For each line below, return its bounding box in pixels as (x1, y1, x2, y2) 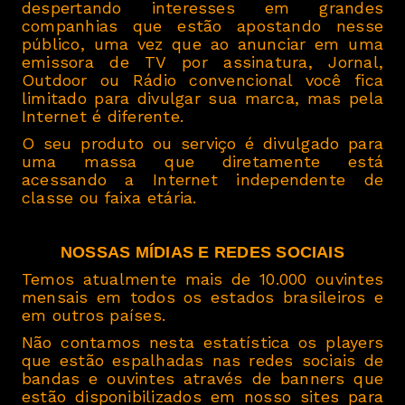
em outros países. (22, 306, 166, 325)
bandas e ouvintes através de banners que (22, 369, 383, 388)
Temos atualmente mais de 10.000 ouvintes (22, 269, 383, 288)
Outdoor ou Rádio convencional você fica (22, 71, 383, 89)
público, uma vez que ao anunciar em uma (22, 34, 383, 53)
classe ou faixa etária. (22, 188, 197, 207)
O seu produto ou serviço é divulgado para (22, 134, 383, 153)
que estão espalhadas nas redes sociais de (22, 351, 383, 370)
